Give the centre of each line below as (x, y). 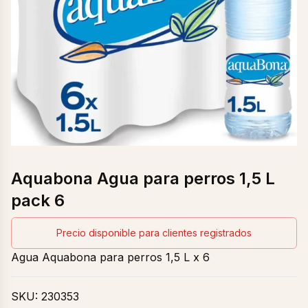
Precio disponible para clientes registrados (154, 232)
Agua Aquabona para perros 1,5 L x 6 (110, 257)
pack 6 (38, 200)
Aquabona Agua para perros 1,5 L (143, 178)
